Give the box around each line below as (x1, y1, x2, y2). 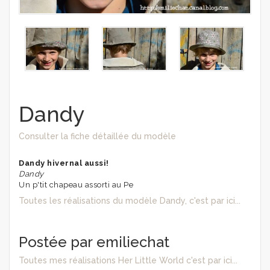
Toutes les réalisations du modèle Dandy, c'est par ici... (19, 195, 240, 206)
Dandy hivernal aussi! (19, 158, 109, 168)
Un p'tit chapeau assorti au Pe (19, 180, 133, 189)
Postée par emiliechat (19, 233, 169, 251)
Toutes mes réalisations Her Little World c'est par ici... (19, 255, 237, 265)
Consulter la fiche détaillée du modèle (19, 131, 176, 141)
